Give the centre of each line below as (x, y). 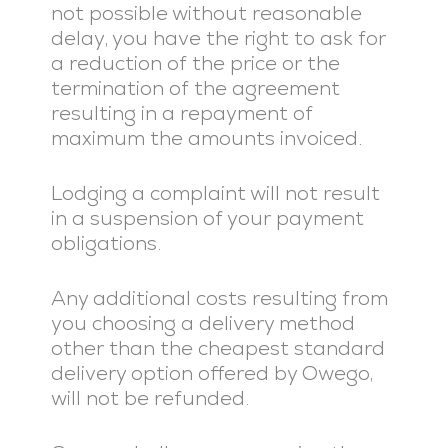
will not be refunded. (149, 398)
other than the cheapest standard (217, 348)
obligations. (105, 243)
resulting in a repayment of (181, 113)
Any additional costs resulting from (219, 298)
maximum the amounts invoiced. (206, 138)
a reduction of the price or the (195, 63)
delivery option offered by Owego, (211, 373)
